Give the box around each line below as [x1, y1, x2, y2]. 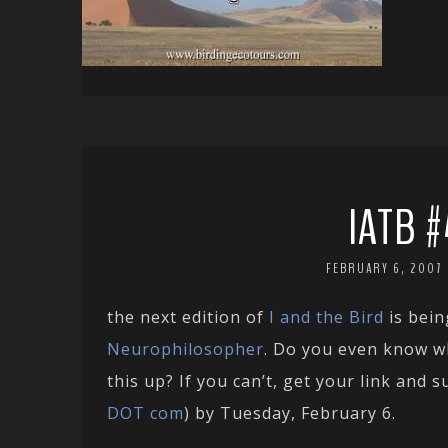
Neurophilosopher [107, 338, 264, 361]
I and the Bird [269, 306, 384, 329]
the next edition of [107, 306, 269, 329]
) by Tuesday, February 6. [184, 402, 396, 425]
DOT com [107, 402, 184, 425]
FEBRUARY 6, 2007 [326, 259, 442, 279]
